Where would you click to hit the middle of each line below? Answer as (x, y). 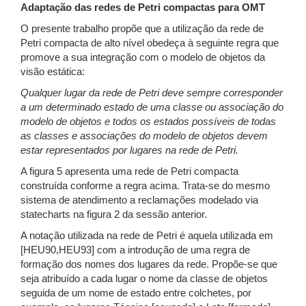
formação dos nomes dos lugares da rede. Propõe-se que (149, 264)
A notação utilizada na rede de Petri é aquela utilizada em (147, 236)
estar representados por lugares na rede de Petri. (129, 150)
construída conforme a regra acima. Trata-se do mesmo (145, 186)
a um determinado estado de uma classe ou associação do (152, 107)
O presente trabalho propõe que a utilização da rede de (142, 29)
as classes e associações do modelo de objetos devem (144, 136)
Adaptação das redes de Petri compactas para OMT (143, 8)
